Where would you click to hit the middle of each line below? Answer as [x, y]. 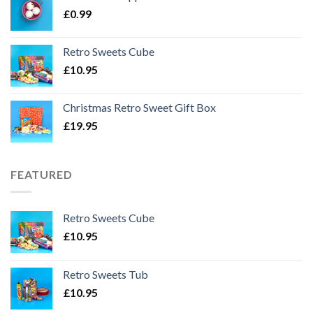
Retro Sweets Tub [105, 274]
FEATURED [42, 175]
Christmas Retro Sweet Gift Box [139, 108]
